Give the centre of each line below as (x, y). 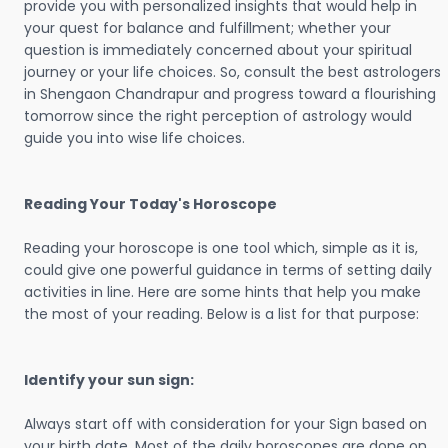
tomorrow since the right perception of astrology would (218, 116)
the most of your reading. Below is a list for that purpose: (221, 314)
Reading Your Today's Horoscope (150, 204)
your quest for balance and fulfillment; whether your (207, 28)
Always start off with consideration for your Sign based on (225, 424)
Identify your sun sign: (109, 380)
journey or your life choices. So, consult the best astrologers (232, 72)
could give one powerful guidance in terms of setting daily (228, 270)
